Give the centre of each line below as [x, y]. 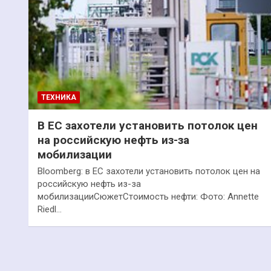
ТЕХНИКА [59, 97]
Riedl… [50, 209]
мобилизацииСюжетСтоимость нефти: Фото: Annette [148, 196]
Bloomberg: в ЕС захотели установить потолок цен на [149, 171]
